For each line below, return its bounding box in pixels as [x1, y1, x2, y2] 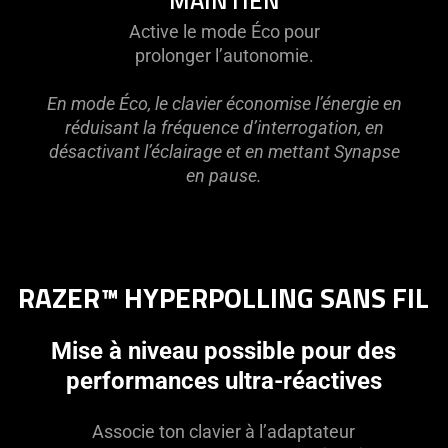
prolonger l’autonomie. [134, 44, 314, 66]
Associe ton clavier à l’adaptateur [92, 420, 356, 442]
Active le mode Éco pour [128, 20, 320, 42]
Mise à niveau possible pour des [51, 336, 397, 365]
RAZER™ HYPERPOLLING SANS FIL [18, 275, 430, 319]
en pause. [186, 164, 262, 186]
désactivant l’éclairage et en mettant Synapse [48, 140, 400, 162]
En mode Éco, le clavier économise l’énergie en [46, 92, 402, 114]
